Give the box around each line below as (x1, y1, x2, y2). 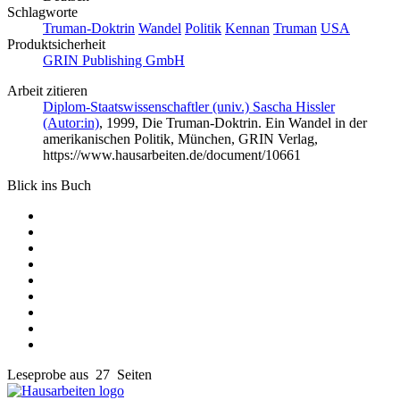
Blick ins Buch (7, 178, 91, 194)
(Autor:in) (43, 115, 99, 131)
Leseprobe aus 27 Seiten (7, 367, 152, 383)
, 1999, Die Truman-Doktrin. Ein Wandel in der (99, 115, 367, 131)
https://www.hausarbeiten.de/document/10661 (43, 147, 301, 163)
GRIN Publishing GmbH (43, 53, 185, 69)
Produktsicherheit (7, 37, 105, 53)
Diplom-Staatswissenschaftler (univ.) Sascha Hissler (43, 99, 335, 115)
